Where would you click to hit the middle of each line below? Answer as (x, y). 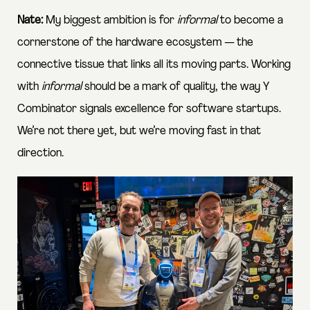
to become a (252, 20)
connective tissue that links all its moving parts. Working (154, 64)
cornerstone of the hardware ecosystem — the (135, 42)
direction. (40, 153)
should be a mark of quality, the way (174, 86)
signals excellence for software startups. (179, 109)
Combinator (47, 109)
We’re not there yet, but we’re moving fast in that (139, 131)
